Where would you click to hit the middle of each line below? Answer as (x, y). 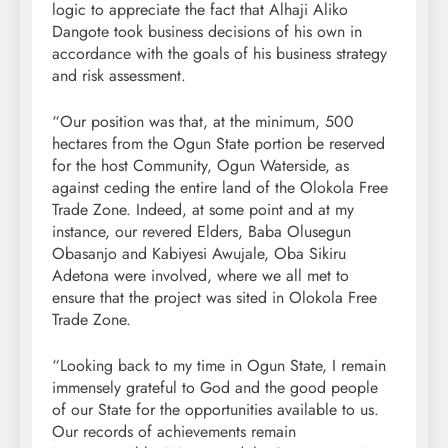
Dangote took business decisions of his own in (207, 32)
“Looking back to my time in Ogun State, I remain (219, 366)
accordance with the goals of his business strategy (219, 54)
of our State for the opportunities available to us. (215, 410)
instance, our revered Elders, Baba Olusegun (201, 232)
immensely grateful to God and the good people (215, 388)
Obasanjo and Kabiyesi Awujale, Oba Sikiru (199, 254)
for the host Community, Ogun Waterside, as (200, 166)
